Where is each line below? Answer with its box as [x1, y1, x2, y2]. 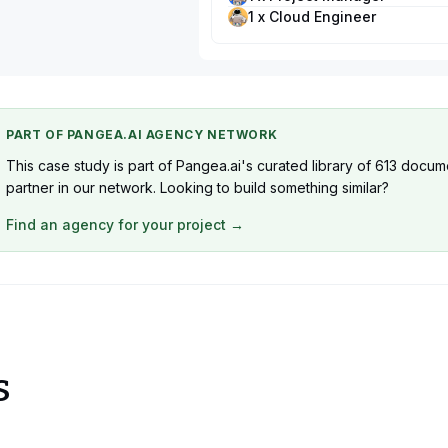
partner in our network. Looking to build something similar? [6, 179, 389, 196]
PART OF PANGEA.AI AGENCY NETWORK [6, 127, 278, 142]
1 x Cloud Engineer [248, 8, 376, 25]
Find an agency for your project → [6, 216, 244, 233]
